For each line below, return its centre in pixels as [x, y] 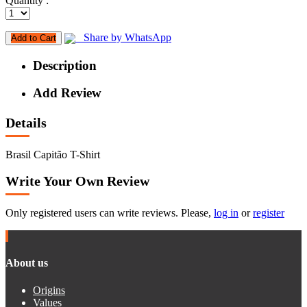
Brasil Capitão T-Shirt [53, 154]
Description [65, 65]
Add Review [67, 93]
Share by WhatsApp [123, 38]
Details [26, 123]
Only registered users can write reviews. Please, [110, 212]
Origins [49, 290]
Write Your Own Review [77, 181]
